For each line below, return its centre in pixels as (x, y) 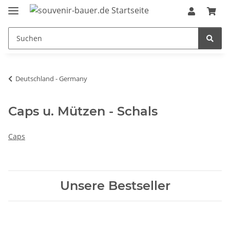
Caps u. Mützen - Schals (83, 111)
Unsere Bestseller (115, 185)
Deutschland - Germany (51, 78)
